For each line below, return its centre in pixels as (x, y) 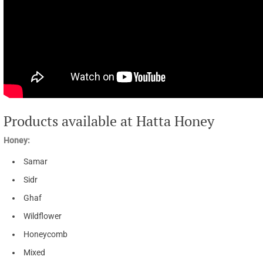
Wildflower (43, 216)
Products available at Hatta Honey (109, 121)
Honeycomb (45, 234)
